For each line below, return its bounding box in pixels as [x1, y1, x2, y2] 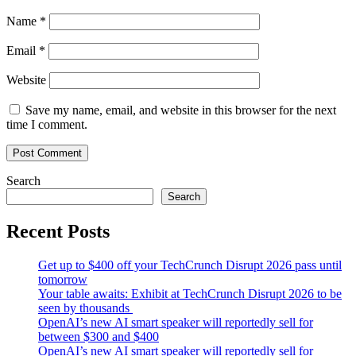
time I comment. [6, 117, 87, 131]
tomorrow [38, 272, 87, 286]
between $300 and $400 [38, 329, 159, 343]
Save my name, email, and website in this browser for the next [25, 103, 336, 117]
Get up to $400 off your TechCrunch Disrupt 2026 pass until [38, 257, 342, 272]
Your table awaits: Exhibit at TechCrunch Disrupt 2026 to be [38, 286, 342, 300]
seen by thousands [38, 300, 133, 315]
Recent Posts [6, 220, 110, 242]
